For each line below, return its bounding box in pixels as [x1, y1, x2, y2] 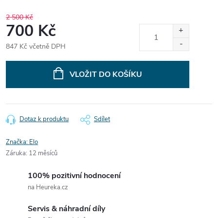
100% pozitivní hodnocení [28, 170, 121, 181]
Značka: [6, 138, 29, 146]
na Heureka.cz [28, 183, 68, 192]
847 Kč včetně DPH [6, 42, 66, 51]
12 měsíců [29, 149, 57, 158]
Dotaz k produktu [19, 115, 69, 124]
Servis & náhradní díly [28, 203, 105, 214]
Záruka [6, 149, 26, 158]
